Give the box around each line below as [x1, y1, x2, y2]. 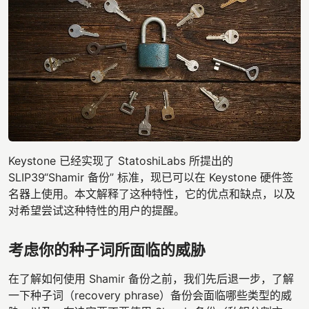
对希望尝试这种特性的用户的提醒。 [8, 203, 185, 217]
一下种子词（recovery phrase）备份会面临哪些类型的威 [8, 288, 292, 302]
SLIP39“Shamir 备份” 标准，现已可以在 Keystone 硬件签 [8, 170, 293, 184]
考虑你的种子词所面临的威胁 [8, 240, 206, 259]
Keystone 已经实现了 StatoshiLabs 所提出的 [8, 153, 233, 168]
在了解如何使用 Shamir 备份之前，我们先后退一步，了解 [8, 271, 294, 286]
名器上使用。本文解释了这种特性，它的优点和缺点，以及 [8, 186, 295, 201]
